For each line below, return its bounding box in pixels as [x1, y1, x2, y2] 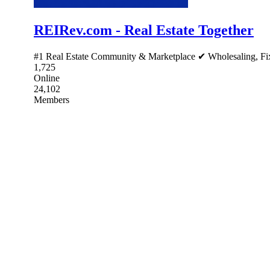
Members [34, 94, 69, 105]
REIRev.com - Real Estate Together [34, 22, 254, 38]
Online [34, 72, 60, 83]
